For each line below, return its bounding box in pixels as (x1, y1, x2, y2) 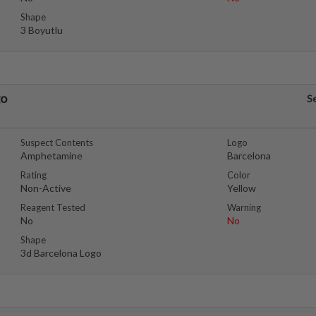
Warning (226, 202, 261, 213)
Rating (20, 169, 47, 181)
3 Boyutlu (20, 24, 63, 36)
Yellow (226, 182, 256, 194)
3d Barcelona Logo (20, 247, 102, 259)
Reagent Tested (20, 202, 85, 213)
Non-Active (20, 182, 71, 194)
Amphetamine (20, 150, 83, 162)
